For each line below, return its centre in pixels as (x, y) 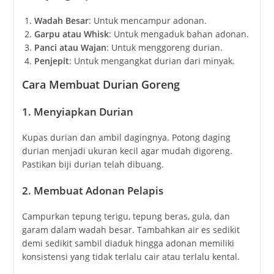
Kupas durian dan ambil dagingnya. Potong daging (126, 137)
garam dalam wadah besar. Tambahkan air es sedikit (131, 229)
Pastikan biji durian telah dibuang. (93, 164)
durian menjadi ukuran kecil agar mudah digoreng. (127, 150)
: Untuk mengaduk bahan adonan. (179, 34)
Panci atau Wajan (70, 47)
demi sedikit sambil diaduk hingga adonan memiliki (128, 243)
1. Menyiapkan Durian (77, 111)
